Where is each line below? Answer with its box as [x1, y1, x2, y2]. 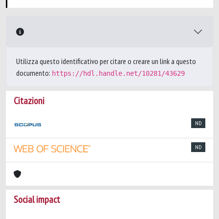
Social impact [14, 193, 60, 206]
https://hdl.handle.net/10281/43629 [52, 69, 185, 77]
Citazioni [14, 94, 44, 107]
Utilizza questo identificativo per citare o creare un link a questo [16, 56, 196, 66]
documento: [16, 68, 52, 78]
